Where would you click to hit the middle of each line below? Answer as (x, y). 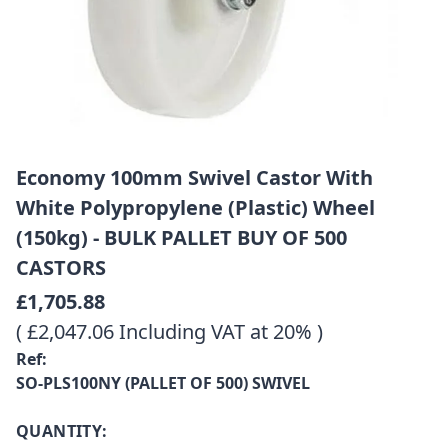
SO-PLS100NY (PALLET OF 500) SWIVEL (163, 382)
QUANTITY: (62, 430)
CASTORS (61, 267)
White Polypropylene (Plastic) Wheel (195, 207)
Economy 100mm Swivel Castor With (194, 177)
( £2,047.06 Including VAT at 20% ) (169, 331)
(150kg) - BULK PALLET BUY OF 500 (181, 237)
